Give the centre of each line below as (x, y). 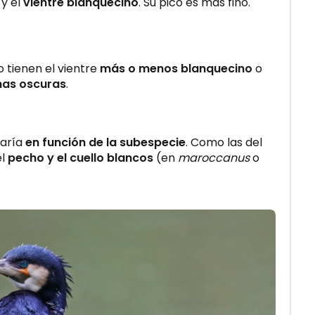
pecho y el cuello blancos (81, 157)
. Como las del (224, 142)
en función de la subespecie (105, 142)
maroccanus (214, 157)
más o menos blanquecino (176, 68)
